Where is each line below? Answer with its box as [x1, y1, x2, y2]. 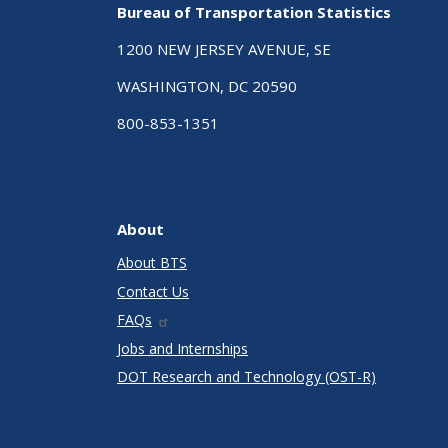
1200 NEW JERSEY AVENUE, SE [117, 39, 331, 60]
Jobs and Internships [117, 338, 248, 358]
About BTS [117, 253, 187, 273]
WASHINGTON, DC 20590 [117, 76, 297, 97]
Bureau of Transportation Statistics [117, 2, 391, 23]
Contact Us [117, 281, 189, 301]
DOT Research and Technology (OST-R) [117, 367, 376, 387]
